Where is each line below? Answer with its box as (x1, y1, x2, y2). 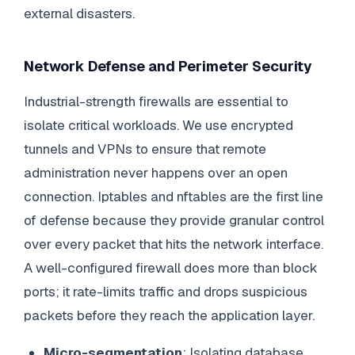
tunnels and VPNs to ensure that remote (23, 140, 266, 158)
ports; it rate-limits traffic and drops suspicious (23, 283, 307, 301)
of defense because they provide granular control (23, 212, 324, 230)
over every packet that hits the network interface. (23, 235, 323, 254)
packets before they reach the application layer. (23, 307, 315, 325)
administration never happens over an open (23, 164, 288, 182)
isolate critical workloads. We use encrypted (23, 116, 293, 135)
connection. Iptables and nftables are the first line (23, 188, 323, 206)
